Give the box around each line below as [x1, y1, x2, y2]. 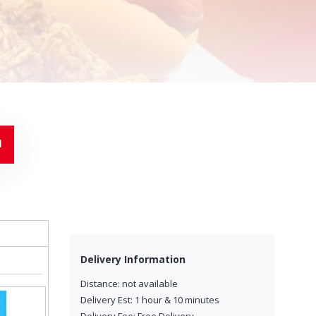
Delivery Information [80, 253, 186, 266]
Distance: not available [80, 277, 178, 290]
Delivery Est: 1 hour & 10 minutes [80, 293, 219, 306]
